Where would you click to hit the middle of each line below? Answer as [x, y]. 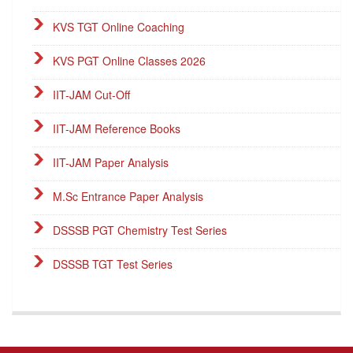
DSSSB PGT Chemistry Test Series [140, 230]
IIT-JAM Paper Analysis [111, 162]
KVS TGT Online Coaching [119, 26]
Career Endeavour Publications [130, 331]
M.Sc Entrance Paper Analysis [128, 196]
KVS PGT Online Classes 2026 [129, 60]
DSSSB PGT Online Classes [123, 297]
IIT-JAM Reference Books [117, 128]
